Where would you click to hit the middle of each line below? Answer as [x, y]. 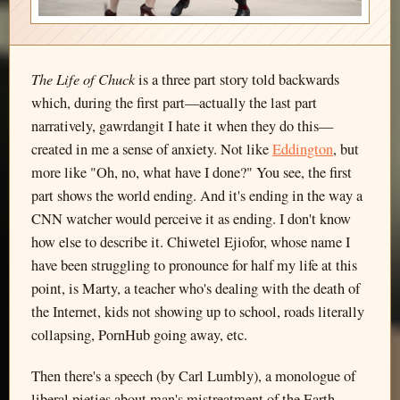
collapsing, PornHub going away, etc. [139, 335]
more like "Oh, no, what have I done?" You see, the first [192, 173]
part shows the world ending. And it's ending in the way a [197, 196]
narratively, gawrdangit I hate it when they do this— [182, 126]
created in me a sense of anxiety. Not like [152, 150]
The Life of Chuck [83, 79]
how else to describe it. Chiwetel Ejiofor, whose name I [191, 242]
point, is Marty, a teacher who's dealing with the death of [196, 289]
